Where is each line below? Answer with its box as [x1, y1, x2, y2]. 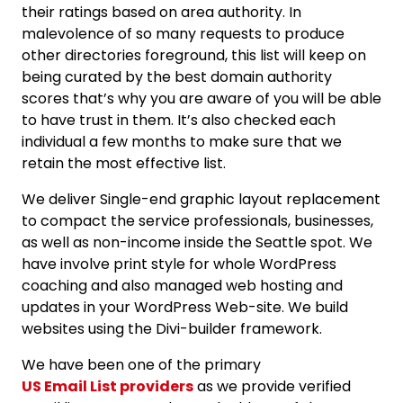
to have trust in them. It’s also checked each [22, 109, 336, 130]
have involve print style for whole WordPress [22, 253, 336, 274]
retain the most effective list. [22, 152, 226, 174]
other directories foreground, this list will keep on [22, 44, 366, 66]
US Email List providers [22, 375, 193, 397]
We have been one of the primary [22, 354, 261, 375]
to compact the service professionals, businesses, [22, 210, 373, 231]
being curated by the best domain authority [22, 66, 332, 87]
